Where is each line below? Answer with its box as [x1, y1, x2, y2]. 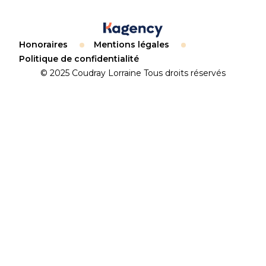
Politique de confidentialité [19, 53, 139, 65]
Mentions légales [94, 39, 169, 50]
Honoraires [19, 39, 68, 50]
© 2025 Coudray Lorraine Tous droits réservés [40, 68, 226, 79]
